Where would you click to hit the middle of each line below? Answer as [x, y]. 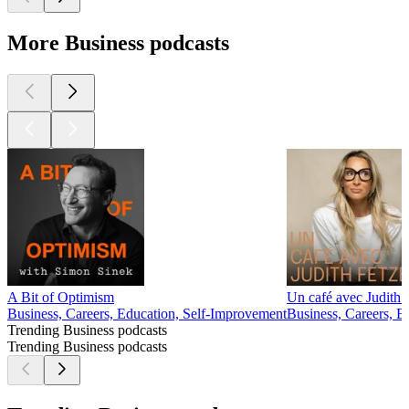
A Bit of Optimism [61, 298]
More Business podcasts [118, 43]
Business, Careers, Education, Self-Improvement [147, 314]
